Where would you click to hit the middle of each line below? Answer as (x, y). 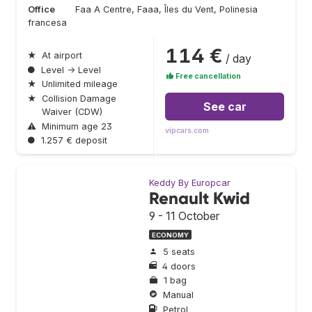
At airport (62, 56)
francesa (47, 23)
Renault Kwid (200, 198)
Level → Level (71, 70)
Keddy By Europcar (190, 182)
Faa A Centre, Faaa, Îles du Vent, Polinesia (166, 10)
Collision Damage (79, 98)
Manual (178, 295)
